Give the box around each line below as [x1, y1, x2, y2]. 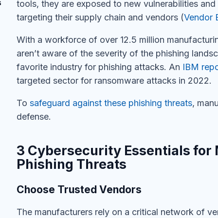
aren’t [17, 48, 39, 58]
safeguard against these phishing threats [27, 98, 192, 108]
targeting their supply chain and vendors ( [17, 12, 184, 22]
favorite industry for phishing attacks [17, 62, 164, 72]
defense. [17, 111, 54, 122]
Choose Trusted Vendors [17, 183, 142, 196]
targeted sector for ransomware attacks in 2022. [17, 75, 212, 86]
